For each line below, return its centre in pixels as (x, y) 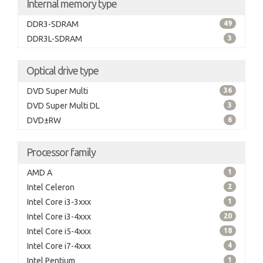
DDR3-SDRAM (53, 24)
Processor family (61, 152)
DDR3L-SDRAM (55, 39)
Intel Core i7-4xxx (59, 246)
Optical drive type (63, 70)
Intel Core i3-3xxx (59, 202)
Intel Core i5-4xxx (59, 231)
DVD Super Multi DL (63, 106)
